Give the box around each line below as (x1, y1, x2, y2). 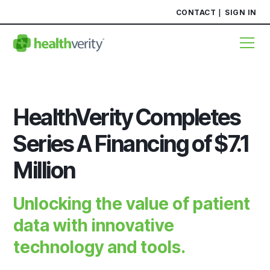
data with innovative (13, 215, 175, 236)
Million (13, 157, 75, 184)
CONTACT (175, 7, 216, 17)
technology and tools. (13, 237, 186, 257)
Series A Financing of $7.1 (13, 130, 248, 157)
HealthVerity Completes (13, 104, 240, 131)
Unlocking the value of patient (13, 193, 251, 214)
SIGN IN (225, 7, 257, 17)
